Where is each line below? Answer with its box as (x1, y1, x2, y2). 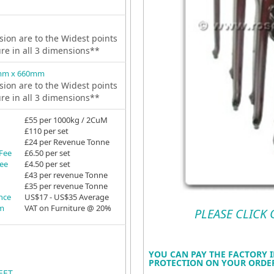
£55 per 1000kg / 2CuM (24, 114, 108, 125)
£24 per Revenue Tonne (24, 136, 109, 147)
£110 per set (24, 125, 68, 136)
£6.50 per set (24, 147, 70, 158)
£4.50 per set (24, 158, 70, 169)
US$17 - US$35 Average (24, 191, 109, 202)
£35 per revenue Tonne (24, 180, 108, 191)
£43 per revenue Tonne (24, 169, 108, 180)
